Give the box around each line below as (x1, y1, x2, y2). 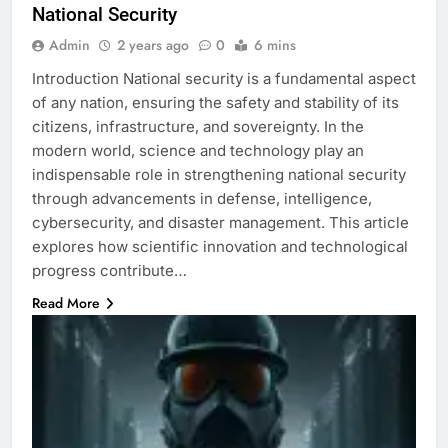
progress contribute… (32, 260, 187, 280)
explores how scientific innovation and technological (32, 236, 408, 256)
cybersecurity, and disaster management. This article (32, 212, 409, 232)
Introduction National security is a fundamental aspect (32, 68, 416, 88)
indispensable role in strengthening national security (32, 164, 406, 184)
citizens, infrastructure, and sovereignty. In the (32, 116, 364, 136)
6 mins (254, 34, 296, 55)
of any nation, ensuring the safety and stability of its (32, 92, 399, 112)
